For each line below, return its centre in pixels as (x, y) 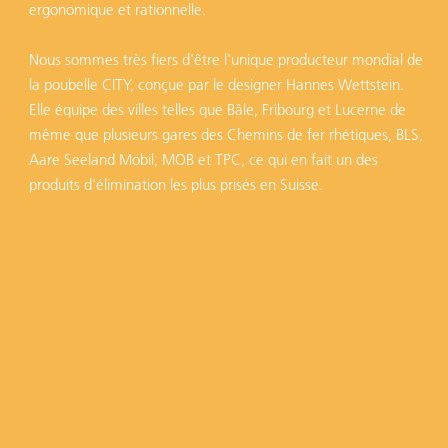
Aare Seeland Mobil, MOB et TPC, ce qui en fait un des (203, 159)
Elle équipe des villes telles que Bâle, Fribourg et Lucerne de (217, 109)
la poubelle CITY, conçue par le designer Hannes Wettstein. (216, 84)
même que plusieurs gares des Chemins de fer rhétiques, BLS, (226, 134)
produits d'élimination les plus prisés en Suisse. (176, 184)
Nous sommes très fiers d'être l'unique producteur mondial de (226, 59)
